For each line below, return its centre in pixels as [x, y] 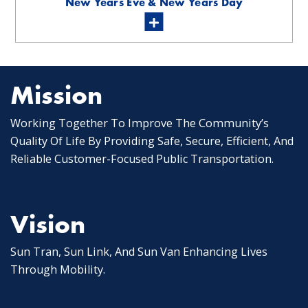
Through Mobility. [58, 270]
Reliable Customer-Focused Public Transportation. [142, 158]
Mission [56, 95]
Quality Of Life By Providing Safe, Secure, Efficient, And [152, 141]
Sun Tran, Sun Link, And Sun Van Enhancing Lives [139, 252]
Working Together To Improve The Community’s [140, 123]
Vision [48, 224]
